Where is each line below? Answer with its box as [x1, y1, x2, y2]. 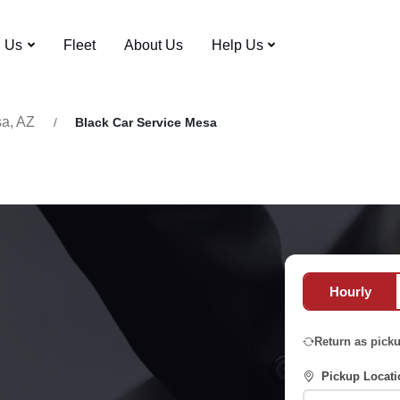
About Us [123, 37, 183, 53]
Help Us [211, 37, 263, 53]
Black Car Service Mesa [75, 114, 218, 129]
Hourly [329, 283, 371, 299]
